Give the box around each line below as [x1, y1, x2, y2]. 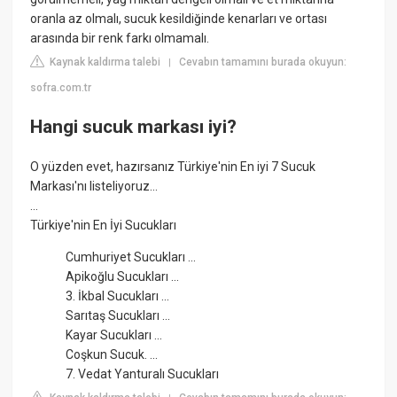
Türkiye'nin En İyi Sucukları [30, 217, 177, 232]
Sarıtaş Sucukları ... [66, 307, 171, 323]
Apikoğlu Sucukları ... [66, 269, 180, 284]
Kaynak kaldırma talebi [47, 56, 161, 69]
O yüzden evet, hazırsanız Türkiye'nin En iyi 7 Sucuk [30, 159, 316, 174]
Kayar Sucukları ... [66, 327, 163, 342]
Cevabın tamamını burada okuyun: [179, 56, 347, 69]
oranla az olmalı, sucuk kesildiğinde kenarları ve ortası [30, 12, 328, 27]
